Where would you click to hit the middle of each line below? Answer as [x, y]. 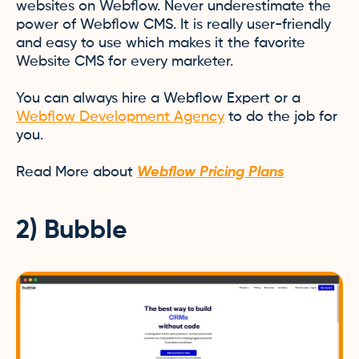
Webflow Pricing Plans [210, 172]
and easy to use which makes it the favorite [161, 43]
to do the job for [281, 117]
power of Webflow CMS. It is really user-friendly [173, 25]
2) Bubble [72, 231]
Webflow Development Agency [120, 117]
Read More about [77, 172]
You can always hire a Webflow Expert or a [158, 99]
